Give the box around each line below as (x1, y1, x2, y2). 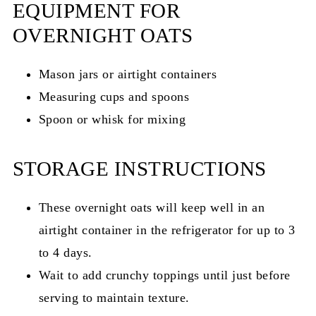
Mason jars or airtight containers (38, 66, 217, 81)
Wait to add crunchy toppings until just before (38, 267, 291, 282)
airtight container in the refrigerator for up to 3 (38, 222, 296, 237)
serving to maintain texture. (38, 290, 190, 305)
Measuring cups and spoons (38, 89, 190, 104)
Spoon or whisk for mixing (38, 111, 186, 126)
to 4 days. (38, 245, 92, 260)
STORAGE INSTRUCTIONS (12, 157, 267, 180)
